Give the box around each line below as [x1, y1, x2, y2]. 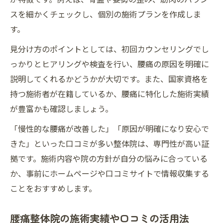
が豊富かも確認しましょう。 [10, 103, 113, 114]
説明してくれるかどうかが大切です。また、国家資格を [10, 73, 208, 85]
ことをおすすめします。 [10, 182, 97, 194]
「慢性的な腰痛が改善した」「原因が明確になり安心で [10, 122, 209, 134]
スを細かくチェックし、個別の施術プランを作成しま [10, 8, 201, 20]
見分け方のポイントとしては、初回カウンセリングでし [10, 43, 209, 55]
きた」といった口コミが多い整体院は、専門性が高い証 [10, 137, 209, 149]
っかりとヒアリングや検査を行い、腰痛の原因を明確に [10, 58, 209, 70]
